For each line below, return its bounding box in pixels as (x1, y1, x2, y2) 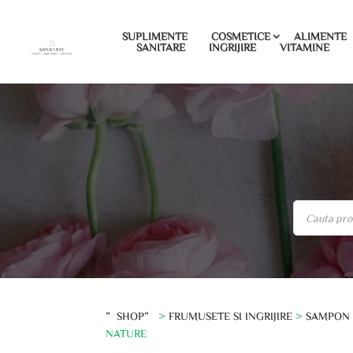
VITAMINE (280, 42, 330, 53)
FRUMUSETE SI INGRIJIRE (169, 310, 293, 321)
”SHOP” (106, 310, 156, 321)
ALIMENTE (294, 31, 347, 42)
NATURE (106, 327, 147, 339)
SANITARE (136, 42, 186, 53)
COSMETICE (211, 31, 271, 42)
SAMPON (306, 310, 351, 321)
